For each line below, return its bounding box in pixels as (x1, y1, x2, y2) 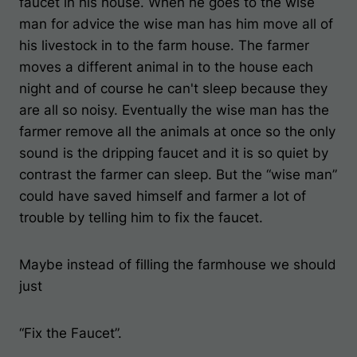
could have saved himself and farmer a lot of (19, 188, 306, 204)
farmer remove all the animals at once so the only (19, 124, 335, 139)
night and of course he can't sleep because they (19, 80, 328, 96)
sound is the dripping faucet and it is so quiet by (19, 145, 328, 161)
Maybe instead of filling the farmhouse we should (19, 257, 336, 273)
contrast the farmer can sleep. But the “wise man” (19, 167, 337, 182)
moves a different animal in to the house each (19, 59, 313, 75)
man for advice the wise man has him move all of (19, 16, 333, 32)
